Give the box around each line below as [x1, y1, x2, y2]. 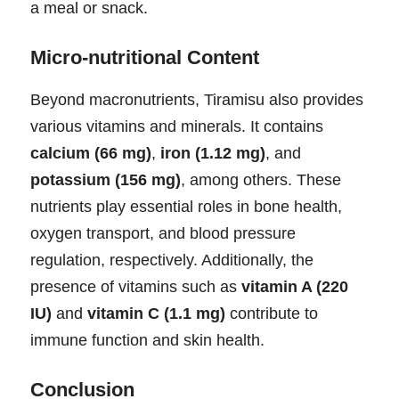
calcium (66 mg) [30, 143, 151, 162]
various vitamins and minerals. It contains [30, 117, 323, 135]
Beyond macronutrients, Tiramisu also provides [30, 90, 363, 109]
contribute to [225, 304, 318, 322]
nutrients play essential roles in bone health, [30, 197, 342, 216]
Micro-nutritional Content [30, 45, 259, 69]
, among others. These [181, 170, 341, 189]
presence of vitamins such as [30, 277, 241, 296]
